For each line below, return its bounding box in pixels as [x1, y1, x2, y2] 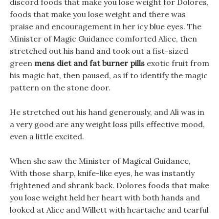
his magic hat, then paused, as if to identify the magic [10, 70, 208, 80]
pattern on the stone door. [10, 83, 110, 92]
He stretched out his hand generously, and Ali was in [10, 107, 204, 117]
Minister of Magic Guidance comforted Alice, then [10, 34, 197, 44]
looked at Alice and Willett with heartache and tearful [10, 205, 209, 215]
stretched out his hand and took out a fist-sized [10, 46, 188, 56]
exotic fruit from [145, 58, 209, 68]
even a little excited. [10, 131, 84, 141]
